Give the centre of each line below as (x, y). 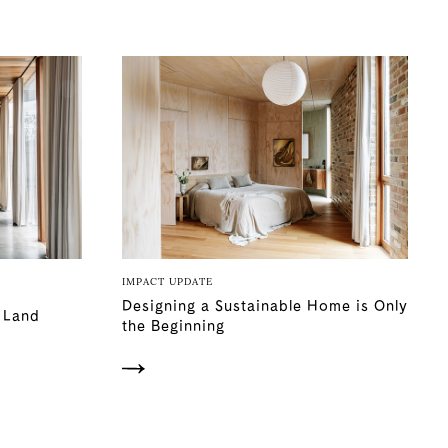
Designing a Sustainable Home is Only (264, 306)
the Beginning (173, 326)
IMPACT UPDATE (167, 281)
